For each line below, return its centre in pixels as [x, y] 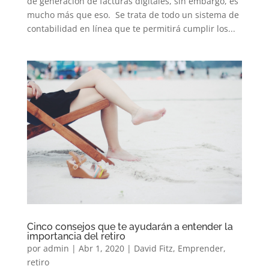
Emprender [200, 248]
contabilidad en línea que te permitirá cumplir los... [131, 28]
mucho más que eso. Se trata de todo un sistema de [133, 14]
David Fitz [153, 248]
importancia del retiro [76, 236]
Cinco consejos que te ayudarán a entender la [130, 226]
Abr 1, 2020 [101, 248]
